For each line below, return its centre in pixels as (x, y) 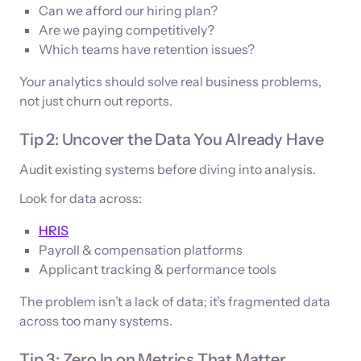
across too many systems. (96, 321)
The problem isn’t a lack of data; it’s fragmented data (175, 302)
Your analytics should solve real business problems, (170, 82)
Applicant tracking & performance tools (158, 270)
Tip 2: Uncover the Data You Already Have (172, 140)
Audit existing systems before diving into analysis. (168, 170)
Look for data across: (81, 199)
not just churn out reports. (96, 101)
